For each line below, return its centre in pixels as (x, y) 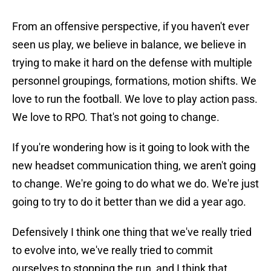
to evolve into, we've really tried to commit (113, 250)
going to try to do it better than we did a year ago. (129, 202)
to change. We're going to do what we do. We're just (135, 184)
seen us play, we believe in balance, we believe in (129, 45)
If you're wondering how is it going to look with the (131, 148)
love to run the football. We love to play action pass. (135, 99)
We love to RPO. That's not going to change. (116, 117)
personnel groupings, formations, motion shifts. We (134, 81)
